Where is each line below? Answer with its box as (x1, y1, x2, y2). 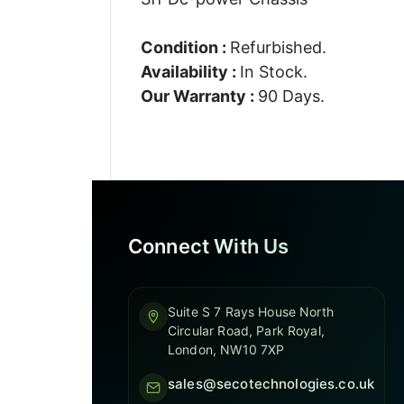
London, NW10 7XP (168, 342, 285, 357)
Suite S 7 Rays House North (168, 304, 334, 319)
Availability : (140, 61, 240, 81)
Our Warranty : (140, 86, 258, 106)
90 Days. (257, 86, 325, 106)
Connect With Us (128, 234, 289, 258)
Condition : (140, 37, 230, 57)
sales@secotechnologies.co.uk (168, 375, 375, 392)
